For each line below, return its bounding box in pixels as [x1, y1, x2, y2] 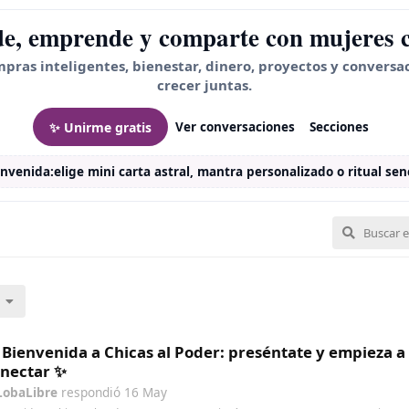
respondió [58, 383, 124, 401]
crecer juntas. [157, 76, 252, 94]
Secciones [309, 119, 369, 135]
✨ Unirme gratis [49, 118, 152, 136]
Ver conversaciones [175, 119, 295, 135]
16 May [124, 383, 167, 401]
